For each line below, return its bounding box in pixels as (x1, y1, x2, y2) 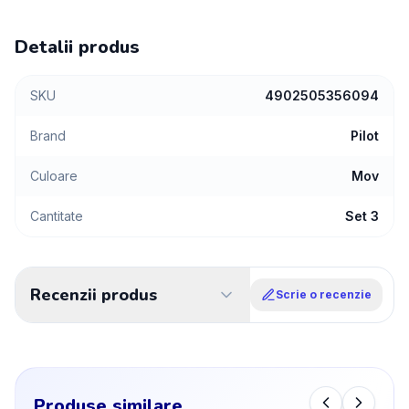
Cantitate (30, 208, 83, 224)
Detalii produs (15, 35, 140, 59)
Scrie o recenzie (276, 288, 372, 301)
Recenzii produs (30, 284, 157, 306)
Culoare (30, 168, 78, 184)
